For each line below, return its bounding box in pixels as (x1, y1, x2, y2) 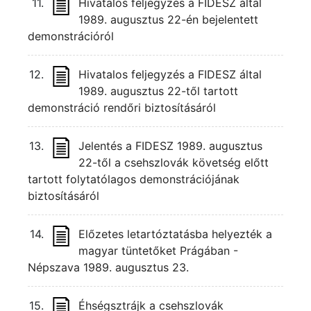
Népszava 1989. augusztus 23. (28, 260, 189, 274)
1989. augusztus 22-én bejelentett (78, 12, 258, 26)
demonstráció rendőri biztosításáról (28, 101, 216, 115)
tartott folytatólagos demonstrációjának (28, 172, 239, 186)
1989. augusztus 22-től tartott (78, 84, 238, 98)
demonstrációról (28, 29, 114, 43)
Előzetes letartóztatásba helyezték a (78, 227, 272, 241)
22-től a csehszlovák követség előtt (78, 155, 269, 169)
